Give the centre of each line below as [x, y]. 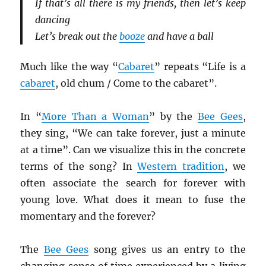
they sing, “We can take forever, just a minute [133, 133]
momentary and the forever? [88, 216]
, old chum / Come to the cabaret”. [136, 83]
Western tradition [181, 167]
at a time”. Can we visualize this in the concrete [133, 150]
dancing [52, 19]
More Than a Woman [96, 117]
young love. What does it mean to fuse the [133, 200]
